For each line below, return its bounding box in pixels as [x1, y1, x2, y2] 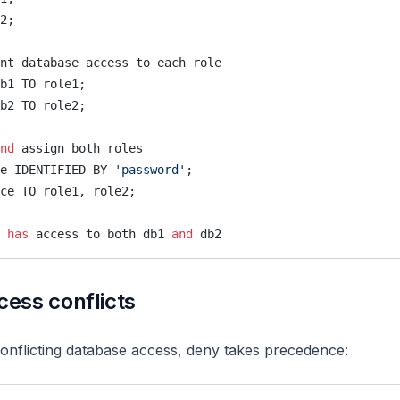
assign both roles [14, 141, 143, 155]
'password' [114, 162, 186, 177]
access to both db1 [29, 227, 171, 241]
